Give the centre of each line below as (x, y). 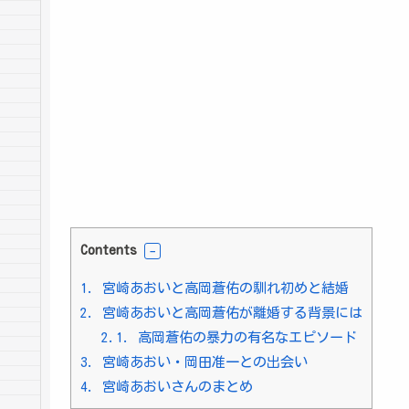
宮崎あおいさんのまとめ (174, 386)
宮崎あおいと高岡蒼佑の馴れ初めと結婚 (222, 288)
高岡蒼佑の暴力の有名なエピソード (243, 337)
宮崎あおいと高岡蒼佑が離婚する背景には (229, 312)
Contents (109, 249)
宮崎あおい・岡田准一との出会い (201, 362)
